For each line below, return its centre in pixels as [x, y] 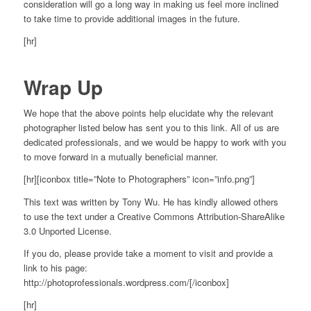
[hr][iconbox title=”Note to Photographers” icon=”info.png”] [139, 179]
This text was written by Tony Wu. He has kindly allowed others [151, 201]
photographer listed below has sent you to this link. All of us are [151, 128]
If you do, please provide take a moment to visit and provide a [148, 253]
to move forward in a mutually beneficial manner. [120, 157]
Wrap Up [63, 87]
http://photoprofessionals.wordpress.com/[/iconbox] [126, 282]
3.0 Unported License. [67, 230]
